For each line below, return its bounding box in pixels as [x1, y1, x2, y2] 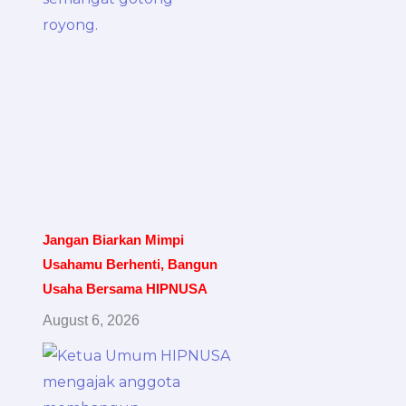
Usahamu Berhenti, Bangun [43, 256, 218, 273]
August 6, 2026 [43, 313, 140, 329]
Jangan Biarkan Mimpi [43, 232, 185, 248]
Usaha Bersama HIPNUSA [43, 281, 208, 297]
